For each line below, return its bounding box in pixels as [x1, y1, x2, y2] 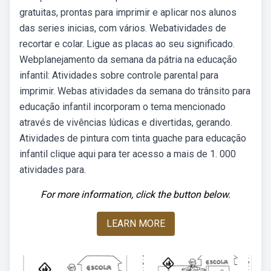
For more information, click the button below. [41, 189, 230, 200]
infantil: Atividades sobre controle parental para [19, 70, 218, 81]
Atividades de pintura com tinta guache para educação [19, 132, 246, 144]
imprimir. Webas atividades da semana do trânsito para [19, 85, 250, 97]
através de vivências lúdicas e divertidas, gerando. [19, 117, 232, 128]
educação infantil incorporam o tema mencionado [19, 101, 226, 113]
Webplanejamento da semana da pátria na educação [19, 54, 237, 65]
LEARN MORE [106, 218, 165, 229]
